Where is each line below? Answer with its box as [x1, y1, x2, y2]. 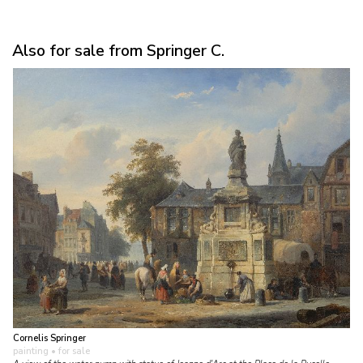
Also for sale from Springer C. [12, 39, 224, 62]
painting [13, 345, 49, 358]
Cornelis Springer [13, 332, 86, 345]
